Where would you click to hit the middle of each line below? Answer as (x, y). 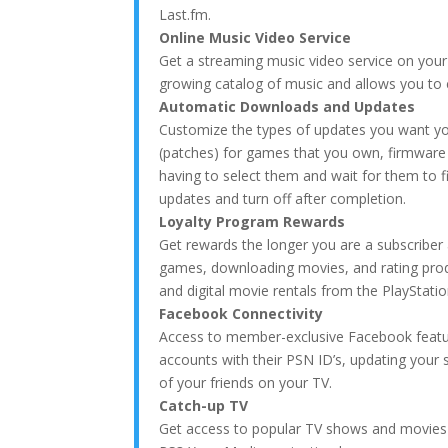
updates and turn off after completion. (283, 198)
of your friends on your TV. (246, 382)
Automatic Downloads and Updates (287, 106)
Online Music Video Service (255, 37)
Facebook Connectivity (241, 313)
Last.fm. (185, 14)
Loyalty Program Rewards (252, 221)
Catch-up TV (204, 405)
